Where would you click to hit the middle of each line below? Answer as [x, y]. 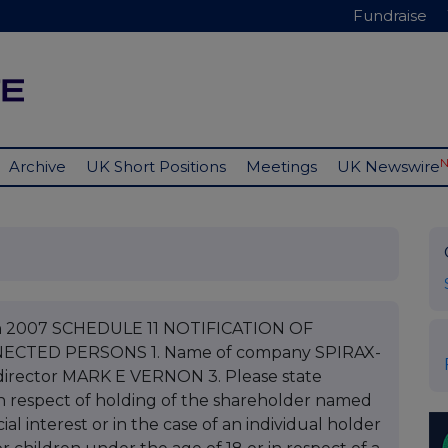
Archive [37, 167]
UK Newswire [388, 167]
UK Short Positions [156, 167]
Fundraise [390, 15]
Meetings [281, 167]
